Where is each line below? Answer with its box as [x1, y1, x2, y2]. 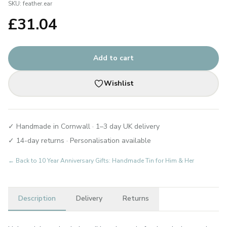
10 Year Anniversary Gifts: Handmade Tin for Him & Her [39, 157, 194, 165]
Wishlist [103, 79, 134, 88]
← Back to [8, 157, 39, 165]
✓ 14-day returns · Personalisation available [8, 136, 151, 145]
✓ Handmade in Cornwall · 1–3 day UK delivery [8, 122, 160, 131]
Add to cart [93, 53, 134, 63]
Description [18, 194, 56, 203]
